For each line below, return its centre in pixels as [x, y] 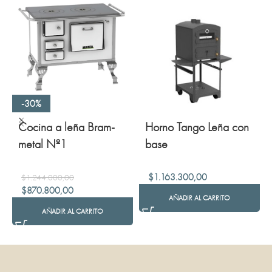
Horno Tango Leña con [197, 127]
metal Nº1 [42, 144]
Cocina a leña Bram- [66, 127]
